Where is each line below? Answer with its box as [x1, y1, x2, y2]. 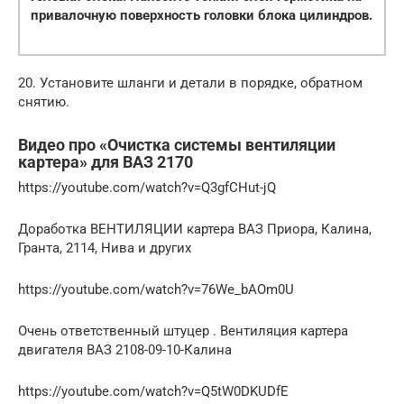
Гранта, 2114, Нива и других [18, 239, 191, 256]
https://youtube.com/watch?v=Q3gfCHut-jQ [18, 179, 276, 196]
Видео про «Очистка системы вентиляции [18, 134, 335, 154]
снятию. [18, 93, 69, 110]
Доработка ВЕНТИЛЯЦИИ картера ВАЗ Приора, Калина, [18, 220, 372, 237]
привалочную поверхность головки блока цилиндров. [31, 6, 372, 23]
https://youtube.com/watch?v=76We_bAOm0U [18, 280, 294, 298]
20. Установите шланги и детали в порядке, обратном [18, 74, 363, 91]
